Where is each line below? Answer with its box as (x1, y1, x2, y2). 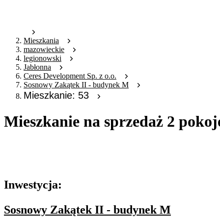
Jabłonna (24, 63, 51, 72)
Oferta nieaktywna (4, 158, 61, 166)
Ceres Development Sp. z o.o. (24, 72, 116, 81)
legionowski (24, 54, 61, 63)
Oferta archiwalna (4, 141, 59, 150)
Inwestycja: (4, 178, 62, 192)
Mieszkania (24, 36, 59, 45)
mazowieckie (24, 45, 64, 54)
